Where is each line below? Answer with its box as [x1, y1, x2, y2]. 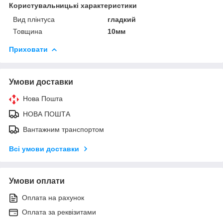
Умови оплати [9, 176, 65, 185]
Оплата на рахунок [22, 193, 84, 202]
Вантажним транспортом [23, 125, 104, 133]
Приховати [9, 45, 48, 53]
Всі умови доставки [9, 144, 79, 153]
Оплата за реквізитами [22, 208, 96, 216]
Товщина [13, 27, 42, 35]
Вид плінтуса [13, 15, 55, 23]
